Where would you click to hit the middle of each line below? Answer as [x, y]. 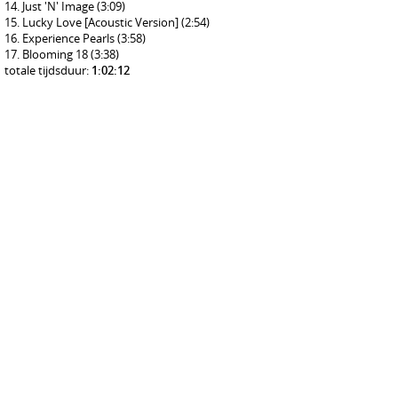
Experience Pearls [70, 38]
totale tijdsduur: [48, 70]
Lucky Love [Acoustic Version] [102, 22]
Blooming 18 [56, 54]
